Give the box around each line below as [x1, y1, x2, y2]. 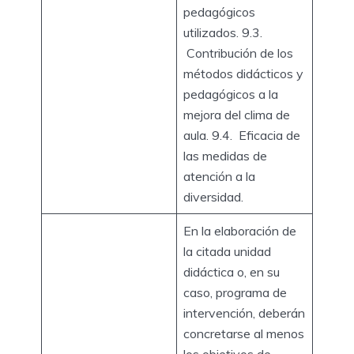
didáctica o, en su [183, 263, 280, 280]
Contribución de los [183, 44, 293, 61]
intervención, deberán [183, 304, 305, 321]
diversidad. [183, 188, 250, 205]
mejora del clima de [183, 106, 290, 122]
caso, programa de [183, 284, 287, 300]
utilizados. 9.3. [183, 24, 262, 40]
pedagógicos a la [183, 85, 278, 102]
